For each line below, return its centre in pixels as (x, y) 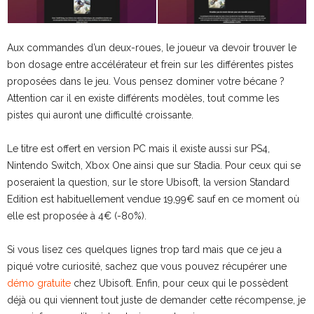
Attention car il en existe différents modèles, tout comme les (143, 98)
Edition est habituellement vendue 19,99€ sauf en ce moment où (153, 199)
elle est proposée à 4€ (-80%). (77, 216)
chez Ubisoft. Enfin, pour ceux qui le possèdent (179, 283)
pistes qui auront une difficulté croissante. (100, 115)
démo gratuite (39, 283)
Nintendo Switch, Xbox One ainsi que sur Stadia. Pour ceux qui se (154, 165)
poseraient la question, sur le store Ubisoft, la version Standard (148, 182)
